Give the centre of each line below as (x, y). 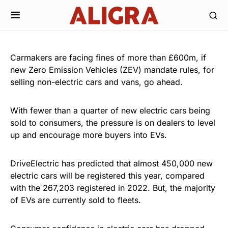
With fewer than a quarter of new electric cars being (110, 110)
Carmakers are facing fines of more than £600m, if (108, 58)
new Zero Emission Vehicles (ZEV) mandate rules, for (112, 70)
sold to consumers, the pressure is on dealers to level (113, 123)
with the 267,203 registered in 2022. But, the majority (113, 188)
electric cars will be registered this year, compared (107, 176)
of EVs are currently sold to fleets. (76, 200)
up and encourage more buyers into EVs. (89, 135)
